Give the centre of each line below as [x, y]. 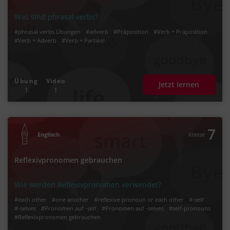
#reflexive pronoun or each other [139, 199]
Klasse [196, 134]
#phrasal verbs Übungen [48, 31]
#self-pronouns [190, 208]
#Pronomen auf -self [69, 208]
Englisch [49, 134]
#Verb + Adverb [36, 40]
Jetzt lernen [179, 85]
